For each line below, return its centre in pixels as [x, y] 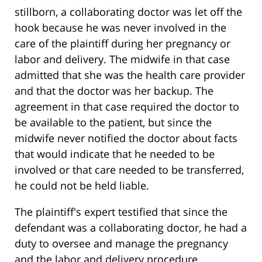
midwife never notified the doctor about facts [126, 138]
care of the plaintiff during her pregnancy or [123, 44]
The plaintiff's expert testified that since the [121, 212]
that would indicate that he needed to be [115, 154]
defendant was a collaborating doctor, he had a [131, 228]
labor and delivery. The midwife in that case [122, 59]
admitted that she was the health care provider [130, 75]
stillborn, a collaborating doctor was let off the [128, 12]
